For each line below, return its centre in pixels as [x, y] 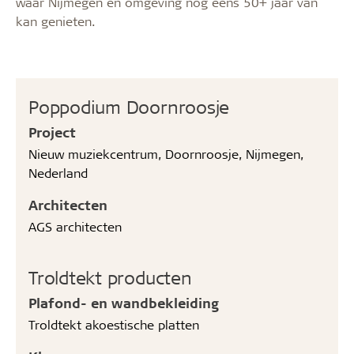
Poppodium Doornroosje [129, 106]
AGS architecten [75, 226]
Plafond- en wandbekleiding [124, 302]
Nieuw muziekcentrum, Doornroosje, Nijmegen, [166, 153]
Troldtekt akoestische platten [114, 324]
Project [52, 132]
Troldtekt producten [110, 277]
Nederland [58, 172]
